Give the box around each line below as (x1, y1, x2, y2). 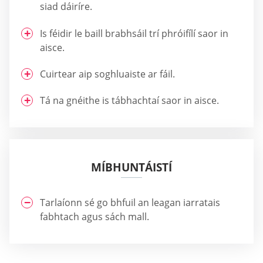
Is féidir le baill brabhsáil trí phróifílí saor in (40, 26, 228, 40)
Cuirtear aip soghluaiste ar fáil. (40, 67, 175, 80)
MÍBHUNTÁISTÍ (91, 160, 172, 176)
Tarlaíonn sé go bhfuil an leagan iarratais (40, 196, 220, 210)
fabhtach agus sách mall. (40, 210, 149, 224)
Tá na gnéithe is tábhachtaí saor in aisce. (40, 94, 219, 107)
